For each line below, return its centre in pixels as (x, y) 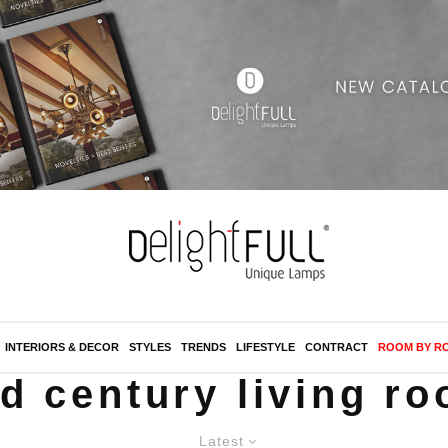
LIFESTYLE (265, 347)
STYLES (150, 347)
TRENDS (203, 347)
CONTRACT (336, 347)
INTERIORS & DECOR (62, 347)
